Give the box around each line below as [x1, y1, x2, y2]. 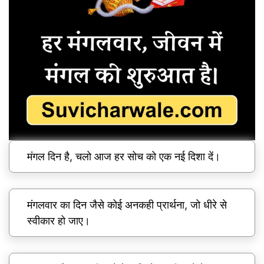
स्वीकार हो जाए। [27, 214, 90, 227]
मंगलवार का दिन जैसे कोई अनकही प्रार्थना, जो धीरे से [27, 198, 227, 211]
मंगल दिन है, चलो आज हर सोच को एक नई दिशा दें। [27, 150, 220, 163]
